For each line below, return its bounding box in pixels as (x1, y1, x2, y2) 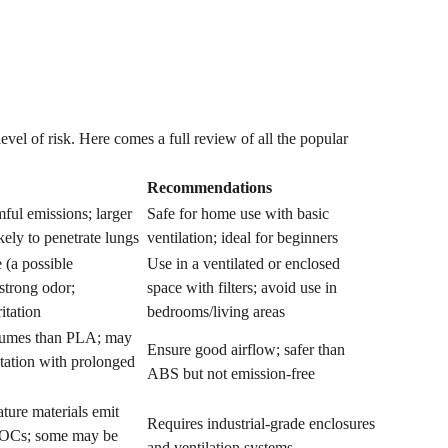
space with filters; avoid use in (147, 279, 337, 296)
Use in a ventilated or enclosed (147, 255, 340, 272)
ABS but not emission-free (147, 365, 315, 382)
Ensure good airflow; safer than (147, 341, 345, 358)
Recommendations (147, 179, 272, 196)
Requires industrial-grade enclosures (147, 415, 375, 432)
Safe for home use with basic (147, 205, 329, 222)
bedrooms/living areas (147, 303, 285, 320)
